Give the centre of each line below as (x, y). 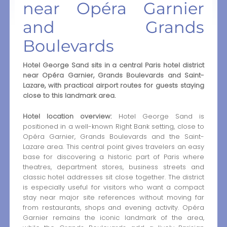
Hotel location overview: (67, 116)
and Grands (113, 27)
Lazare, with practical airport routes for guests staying (113, 86)
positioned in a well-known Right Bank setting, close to (113, 126)
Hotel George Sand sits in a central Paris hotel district (113, 65)
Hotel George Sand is (158, 116)
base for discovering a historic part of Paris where (113, 157)
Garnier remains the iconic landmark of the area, (113, 217)
